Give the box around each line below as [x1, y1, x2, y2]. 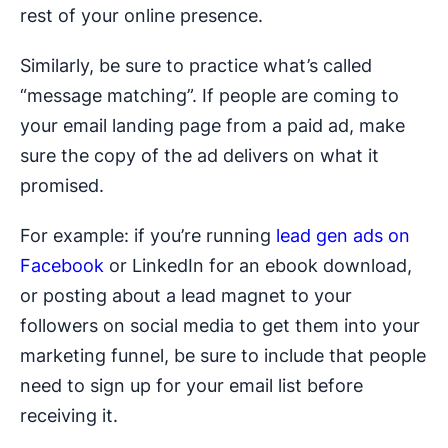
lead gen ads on [276, 225, 410, 247]
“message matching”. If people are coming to [20, 85, 399, 107]
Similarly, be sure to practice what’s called [20, 55, 372, 77]
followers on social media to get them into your [20, 315, 420, 337]
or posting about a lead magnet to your [20, 285, 352, 307]
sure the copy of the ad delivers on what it [20, 145, 379, 167]
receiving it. [20, 405, 118, 427]
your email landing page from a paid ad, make [20, 115, 405, 137]
